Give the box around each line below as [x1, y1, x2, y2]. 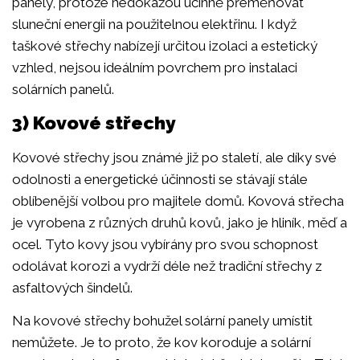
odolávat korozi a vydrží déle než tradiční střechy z [12, 258, 322, 275]
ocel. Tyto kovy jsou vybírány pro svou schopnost [12, 236, 318, 253]
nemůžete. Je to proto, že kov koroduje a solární [12, 334, 311, 351]
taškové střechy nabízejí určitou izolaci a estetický [12, 37, 317, 54]
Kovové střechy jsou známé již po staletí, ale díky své [12, 149, 337, 166]
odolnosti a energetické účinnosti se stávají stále [12, 171, 308, 188]
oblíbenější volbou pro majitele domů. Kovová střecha [12, 193, 344, 210]
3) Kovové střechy [12, 112, 176, 134]
